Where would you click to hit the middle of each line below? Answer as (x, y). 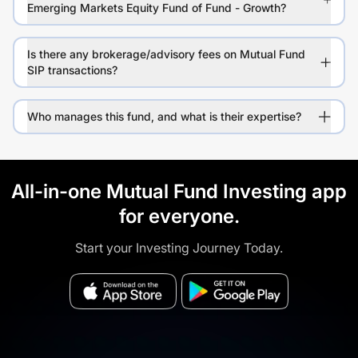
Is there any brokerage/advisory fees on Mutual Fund (166, 54)
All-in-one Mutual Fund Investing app (179, 192)
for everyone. (179, 217)
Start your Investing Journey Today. (179, 248)
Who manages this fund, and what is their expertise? (164, 117)
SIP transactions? (72, 70)
